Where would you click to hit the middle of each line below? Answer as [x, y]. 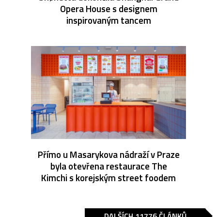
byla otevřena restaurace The [108, 166]
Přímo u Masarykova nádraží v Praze [108, 154]
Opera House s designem [108, 8]
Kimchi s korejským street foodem [108, 177]
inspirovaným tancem [108, 20]
